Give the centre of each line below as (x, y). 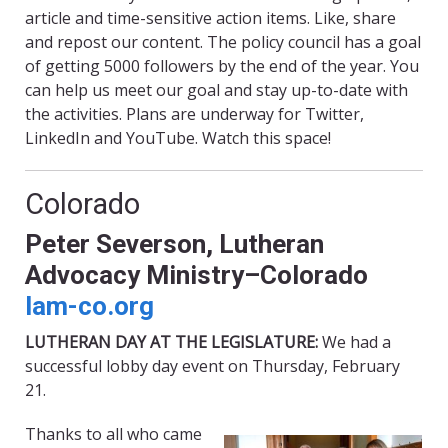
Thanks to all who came (113, 434)
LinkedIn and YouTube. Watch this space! (178, 138)
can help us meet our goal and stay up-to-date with (216, 90)
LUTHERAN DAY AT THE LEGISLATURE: (173, 342)
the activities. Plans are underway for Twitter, (194, 114)
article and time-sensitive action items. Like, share (210, 18)
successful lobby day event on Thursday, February (212, 366)
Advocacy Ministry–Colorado (196, 275)
